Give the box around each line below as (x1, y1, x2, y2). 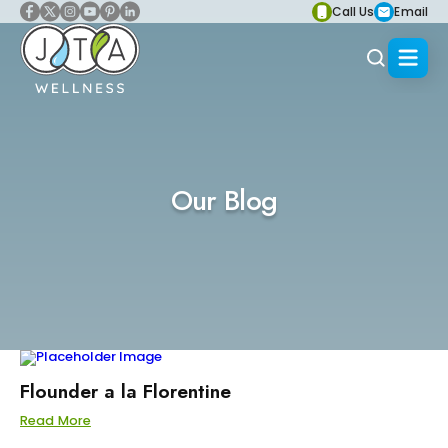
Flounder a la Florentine (20, 377, 231, 405)
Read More (20, 412, 91, 429)
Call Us (331, 3, 375, 20)
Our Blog (170, 179, 278, 221)
